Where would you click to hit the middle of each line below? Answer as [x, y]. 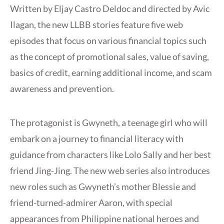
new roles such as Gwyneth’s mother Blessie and [103, 187]
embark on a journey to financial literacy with [97, 139]
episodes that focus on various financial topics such [108, 41]
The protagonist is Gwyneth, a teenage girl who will [109, 123]
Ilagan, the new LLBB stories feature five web [96, 25]
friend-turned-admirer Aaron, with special [91, 203]
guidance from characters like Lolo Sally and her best [110, 155]
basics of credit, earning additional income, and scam [111, 73]
